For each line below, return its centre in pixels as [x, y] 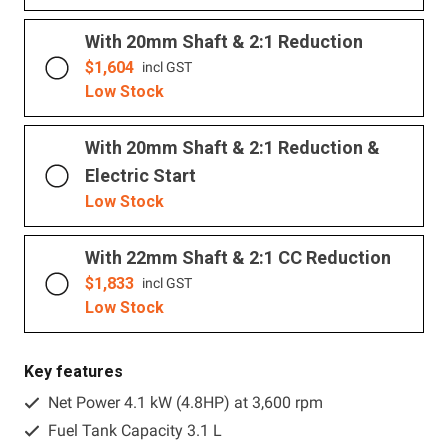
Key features [73, 371]
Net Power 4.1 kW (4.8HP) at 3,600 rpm [185, 402]
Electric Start [140, 175]
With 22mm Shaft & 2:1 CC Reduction [238, 257]
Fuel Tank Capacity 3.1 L [135, 430]
